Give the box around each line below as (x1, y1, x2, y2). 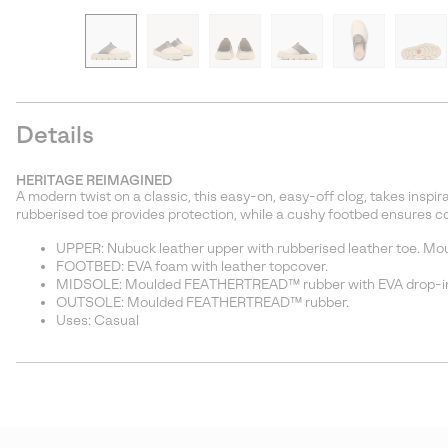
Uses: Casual (56, 313, 139, 329)
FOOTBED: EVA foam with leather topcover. (56, 259, 328, 275)
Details (16, 122, 94, 149)
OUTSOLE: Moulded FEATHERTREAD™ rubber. (56, 295, 349, 311)
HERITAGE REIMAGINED (16, 173, 172, 189)
